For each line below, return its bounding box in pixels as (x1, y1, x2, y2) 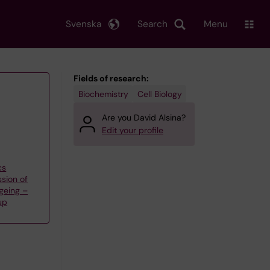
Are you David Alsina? (102, 112, 186, 123)
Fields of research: (74, 73, 149, 84)
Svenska (66, 17, 101, 30)
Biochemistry (78, 88, 128, 99)
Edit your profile (102, 125, 163, 136)
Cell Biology (137, 88, 182, 99)
